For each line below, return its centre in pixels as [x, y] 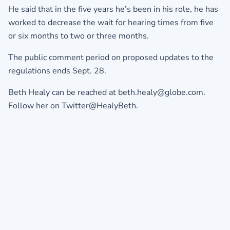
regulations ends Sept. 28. [57, 71]
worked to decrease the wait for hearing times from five [111, 22]
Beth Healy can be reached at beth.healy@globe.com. [107, 92]
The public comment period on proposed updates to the [111, 57]
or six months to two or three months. [79, 36]
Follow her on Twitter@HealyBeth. [73, 106]
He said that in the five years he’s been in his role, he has [113, 9]
